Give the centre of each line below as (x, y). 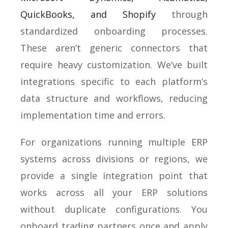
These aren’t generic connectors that (114, 48)
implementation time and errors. (93, 115)
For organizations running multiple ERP (114, 142)
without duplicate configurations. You (114, 209)
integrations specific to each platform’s (114, 81)
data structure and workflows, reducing (114, 98)
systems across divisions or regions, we (114, 159)
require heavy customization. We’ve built (114, 64)
